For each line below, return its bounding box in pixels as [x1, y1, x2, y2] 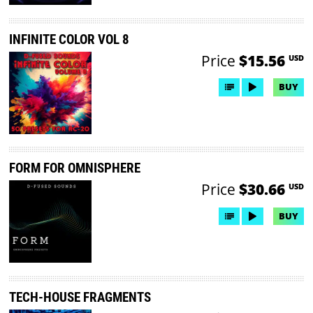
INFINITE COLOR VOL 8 [9, 31, 130, 48]
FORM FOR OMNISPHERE [9, 160, 141, 177]
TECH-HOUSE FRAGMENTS [9, 289, 152, 306]
